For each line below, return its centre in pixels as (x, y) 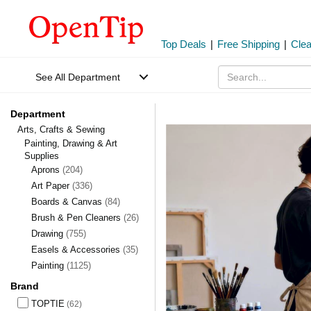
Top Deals (184, 44)
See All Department (78, 77)
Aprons (47, 170)
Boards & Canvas (68, 202)
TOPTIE (48, 304)
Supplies (42, 156)
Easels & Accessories (77, 250)
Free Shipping (249, 44)
